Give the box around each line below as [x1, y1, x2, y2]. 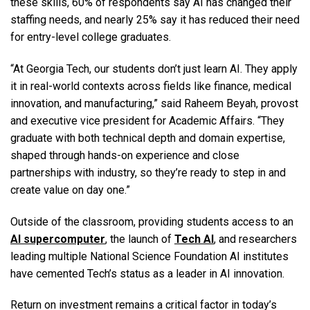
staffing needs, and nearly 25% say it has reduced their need [10, 13, 300, 27]
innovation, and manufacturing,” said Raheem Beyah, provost [10, 96, 298, 110]
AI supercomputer [10, 232, 105, 246]
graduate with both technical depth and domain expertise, [10, 131, 285, 145]
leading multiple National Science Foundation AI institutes [10, 249, 289, 263]
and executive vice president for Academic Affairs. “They [10, 113, 284, 127]
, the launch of [105, 232, 174, 246]
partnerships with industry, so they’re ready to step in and [10, 165, 286, 179]
